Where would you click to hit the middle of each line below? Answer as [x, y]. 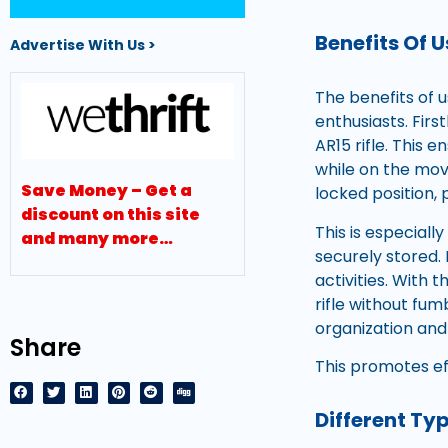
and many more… [97, 239]
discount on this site [110, 215]
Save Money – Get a [106, 191]
